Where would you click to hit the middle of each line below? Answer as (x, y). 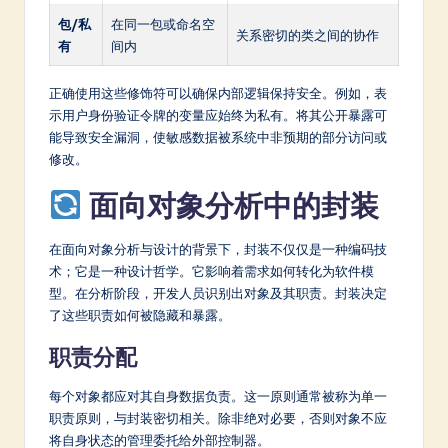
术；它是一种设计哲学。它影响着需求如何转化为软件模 (211, 270)
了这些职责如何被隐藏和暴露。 (140, 314)
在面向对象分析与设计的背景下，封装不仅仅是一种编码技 (218, 248)
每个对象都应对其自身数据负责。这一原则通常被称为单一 (218, 395)
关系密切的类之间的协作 (307, 34)
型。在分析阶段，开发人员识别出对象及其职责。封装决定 (218, 292)
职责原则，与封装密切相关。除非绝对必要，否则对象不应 (218, 417)
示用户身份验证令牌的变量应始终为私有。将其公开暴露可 (218, 114)
